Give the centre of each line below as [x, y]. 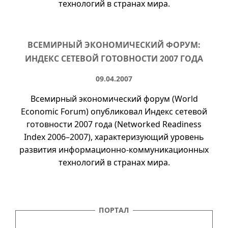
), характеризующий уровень [146, 137]
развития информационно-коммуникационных [114, 150]
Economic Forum [53, 111]
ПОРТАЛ [114, 210]
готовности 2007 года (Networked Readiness [114, 124]
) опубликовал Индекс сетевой [147, 111]
